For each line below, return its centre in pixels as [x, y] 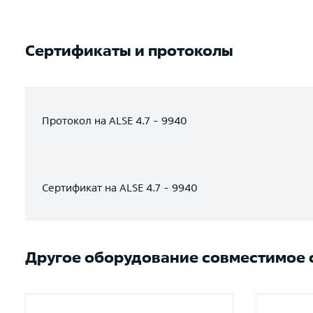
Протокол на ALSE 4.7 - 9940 [115, 120]
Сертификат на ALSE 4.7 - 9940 [120, 187]
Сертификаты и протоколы [129, 50]
